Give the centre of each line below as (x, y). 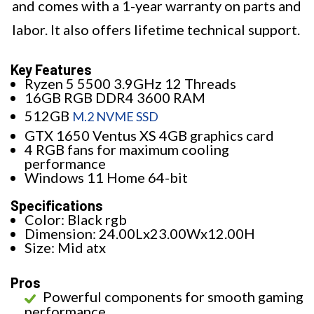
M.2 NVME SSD (115, 117)
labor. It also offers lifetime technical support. (156, 30)
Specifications (57, 206)
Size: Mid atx (65, 248)
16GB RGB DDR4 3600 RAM (115, 98)
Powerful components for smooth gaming (173, 297)
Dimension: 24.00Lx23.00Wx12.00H (140, 234)
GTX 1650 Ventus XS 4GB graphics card (149, 136)
